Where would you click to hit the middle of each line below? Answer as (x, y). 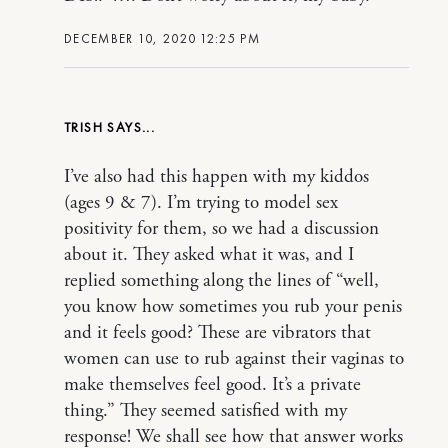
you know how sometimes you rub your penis (233, 306)
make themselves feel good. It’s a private (212, 384)
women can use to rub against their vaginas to (234, 358)
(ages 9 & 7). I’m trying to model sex (201, 202)
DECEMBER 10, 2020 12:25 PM (162, 38)
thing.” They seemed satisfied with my (205, 410)
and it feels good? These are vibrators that (217, 332)
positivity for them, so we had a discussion (221, 228)
